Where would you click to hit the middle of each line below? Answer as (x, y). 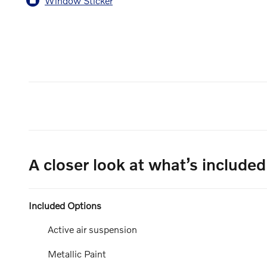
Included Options (65, 206)
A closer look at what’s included (147, 164)
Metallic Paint (77, 253)
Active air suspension (92, 229)
